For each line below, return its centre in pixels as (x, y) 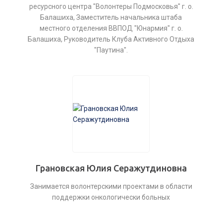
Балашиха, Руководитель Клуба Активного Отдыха (111, 39)
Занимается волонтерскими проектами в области (111, 186)
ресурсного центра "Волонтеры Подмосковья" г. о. (111, 6)
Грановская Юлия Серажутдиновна (111, 168)
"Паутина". (111, 50)
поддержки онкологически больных (111, 197)
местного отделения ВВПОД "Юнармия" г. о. (111, 28)
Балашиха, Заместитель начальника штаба (111, 17)
